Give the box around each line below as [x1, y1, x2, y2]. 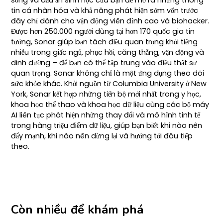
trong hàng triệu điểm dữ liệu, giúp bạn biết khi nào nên [11, 120, 203, 130]
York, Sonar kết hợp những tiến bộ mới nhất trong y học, [11, 89, 202, 99]
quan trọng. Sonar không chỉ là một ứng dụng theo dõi [11, 68, 205, 78]
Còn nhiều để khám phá [11, 201, 144, 218]
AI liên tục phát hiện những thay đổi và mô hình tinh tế [11, 110, 201, 120]
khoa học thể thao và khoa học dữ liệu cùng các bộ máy [11, 99, 210, 110]
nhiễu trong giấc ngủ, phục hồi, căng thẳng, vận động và [11, 47, 205, 57]
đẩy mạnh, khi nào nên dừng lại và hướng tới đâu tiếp [11, 130, 193, 141]
